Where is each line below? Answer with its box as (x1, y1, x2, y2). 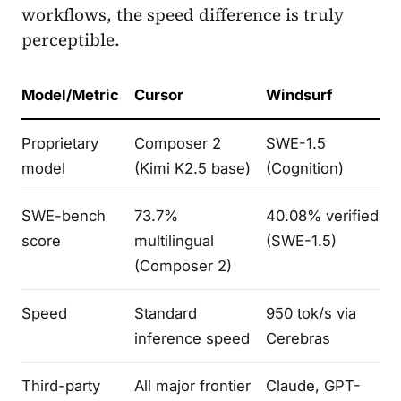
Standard (134, 303, 198, 322)
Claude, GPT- (266, 376, 362, 395)
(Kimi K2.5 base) (134, 158, 252, 177)
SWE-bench (21, 206, 106, 225)
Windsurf (266, 85, 334, 104)
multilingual (134, 231, 215, 250)
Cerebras (266, 328, 331, 347)
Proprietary (21, 133, 98, 152)
